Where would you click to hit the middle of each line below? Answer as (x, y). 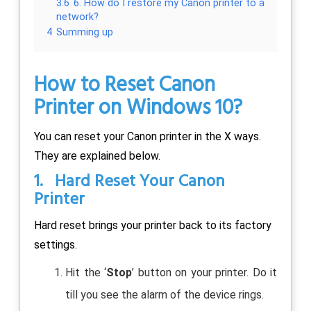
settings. (56, 244)
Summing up (85, 32)
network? (77, 17)
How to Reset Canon (125, 85)
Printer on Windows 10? (138, 108)
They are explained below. (97, 155)
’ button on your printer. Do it (204, 272)
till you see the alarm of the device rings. (165, 294)
